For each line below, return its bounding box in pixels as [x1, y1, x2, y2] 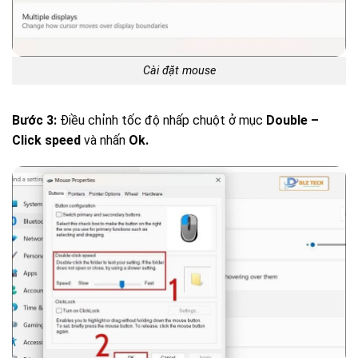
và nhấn [81, 132, 129, 148]
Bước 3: [12, 112, 57, 128]
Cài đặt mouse [142, 63, 216, 78]
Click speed [12, 132, 81, 148]
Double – [266, 112, 319, 128]
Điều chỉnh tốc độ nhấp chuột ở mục [57, 112, 266, 128]
